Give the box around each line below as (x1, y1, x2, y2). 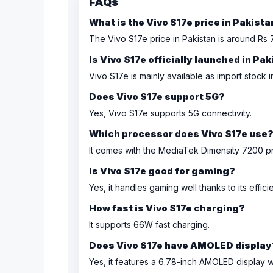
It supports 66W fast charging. (89, 219, 210, 230)
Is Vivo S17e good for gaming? (89, 165, 235, 177)
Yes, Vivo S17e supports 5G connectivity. (89, 108, 252, 118)
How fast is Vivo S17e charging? (89, 202, 245, 214)
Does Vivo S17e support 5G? (89, 91, 225, 102)
